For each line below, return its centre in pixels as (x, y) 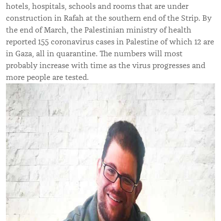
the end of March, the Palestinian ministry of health (99, 30)
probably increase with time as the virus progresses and (106, 65)
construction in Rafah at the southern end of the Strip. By (109, 18)
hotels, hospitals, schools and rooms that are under (97, 6)
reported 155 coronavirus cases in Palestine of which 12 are (110, 42)
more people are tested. (47, 77)
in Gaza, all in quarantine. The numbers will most (94, 54)
